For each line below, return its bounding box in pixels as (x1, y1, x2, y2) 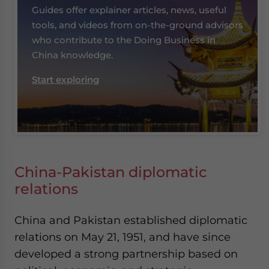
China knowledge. (32, 49, 113, 61)
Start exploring (32, 74, 99, 85)
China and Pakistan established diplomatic (14, 214, 247, 226)
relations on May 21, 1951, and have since (14, 231, 231, 243)
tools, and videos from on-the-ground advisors (32, 19, 243, 31)
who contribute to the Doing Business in (32, 34, 216, 46)
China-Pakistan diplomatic (14, 163, 207, 181)
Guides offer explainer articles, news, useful (32, 4, 226, 16)
